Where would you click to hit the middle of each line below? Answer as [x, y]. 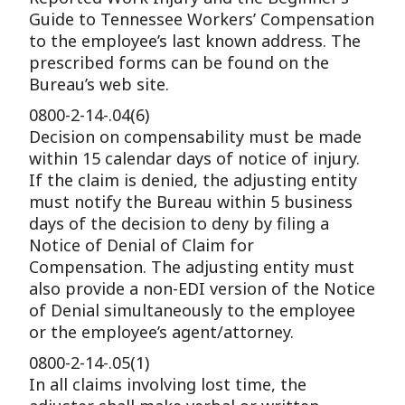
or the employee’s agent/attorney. [162, 332]
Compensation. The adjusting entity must [192, 267]
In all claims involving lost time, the [168, 384]
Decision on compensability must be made [196, 137]
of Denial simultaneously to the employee [193, 310]
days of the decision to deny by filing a [179, 223]
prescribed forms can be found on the [179, 62]
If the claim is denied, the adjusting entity [193, 180]
